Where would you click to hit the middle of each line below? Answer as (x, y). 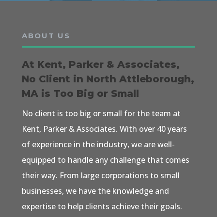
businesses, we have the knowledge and (95, 191)
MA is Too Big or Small (80, 94)
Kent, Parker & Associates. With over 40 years (104, 129)
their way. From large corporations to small (101, 176)
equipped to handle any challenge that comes (105, 160)
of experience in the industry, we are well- (98, 145)
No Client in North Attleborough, (108, 79)
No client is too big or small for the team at (101, 114)
